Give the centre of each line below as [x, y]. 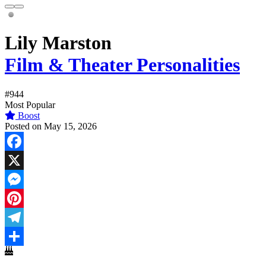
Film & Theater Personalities [122, 65]
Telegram [22, 236]
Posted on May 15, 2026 [51, 126]
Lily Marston [58, 43]
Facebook [23, 160]
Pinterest [21, 217]
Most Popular [30, 104]
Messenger [25, 198]
